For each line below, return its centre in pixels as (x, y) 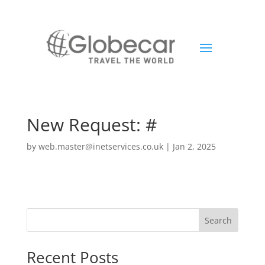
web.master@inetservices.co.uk (101, 147)
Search (219, 221)
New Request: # (91, 125)
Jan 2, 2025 (194, 147)
